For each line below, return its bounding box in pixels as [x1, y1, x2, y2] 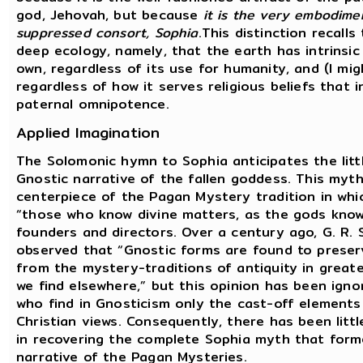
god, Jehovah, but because [16, 4, 199, 25]
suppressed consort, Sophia [16, 22, 199, 43]
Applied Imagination [16, 121, 160, 145]
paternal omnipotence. [16, 93, 169, 114]
